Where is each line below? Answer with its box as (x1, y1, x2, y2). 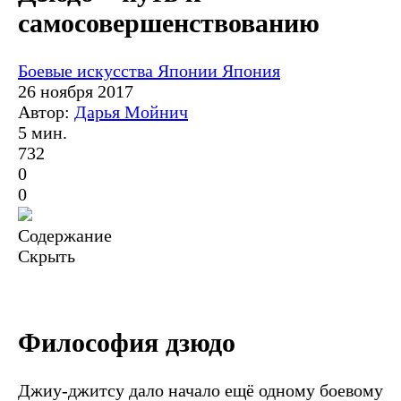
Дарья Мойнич (74, 101, 188, 122)
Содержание (18, 225, 112, 245)
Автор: (18, 101, 74, 122)
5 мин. (18, 122, 67, 142)
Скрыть (18, 245, 75, 266)
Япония (222, 60, 280, 81)
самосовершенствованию (18, 7, 320, 38)
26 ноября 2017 (18, 81, 133, 101)
